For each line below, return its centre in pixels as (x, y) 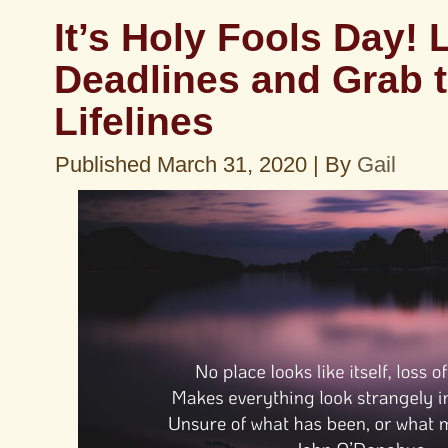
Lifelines (134, 121)
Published (103, 164)
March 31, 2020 (232, 164)
